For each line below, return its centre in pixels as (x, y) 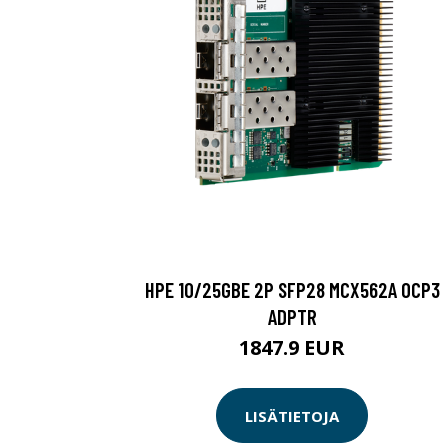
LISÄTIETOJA (292, 415)
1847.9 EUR (292, 348)
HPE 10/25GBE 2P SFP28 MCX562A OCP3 (292, 290)
